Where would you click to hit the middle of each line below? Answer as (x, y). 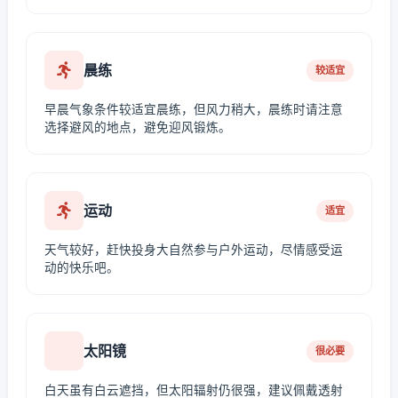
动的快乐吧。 (82, 267)
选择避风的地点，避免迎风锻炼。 (138, 127)
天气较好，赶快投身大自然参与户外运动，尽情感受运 (194, 250)
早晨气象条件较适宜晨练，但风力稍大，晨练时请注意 (194, 109)
